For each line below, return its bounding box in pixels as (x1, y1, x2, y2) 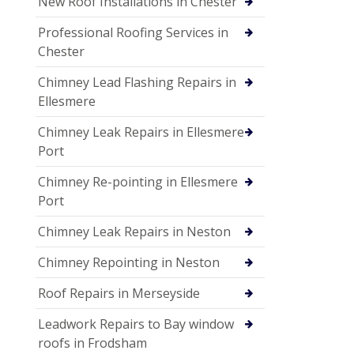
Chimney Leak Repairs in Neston (38, 223, 231, 241)
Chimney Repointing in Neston (38, 254, 220, 272)
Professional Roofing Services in (38, 24, 228, 42)
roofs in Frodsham (38, 334, 147, 352)
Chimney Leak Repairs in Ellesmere (38, 123, 244, 141)
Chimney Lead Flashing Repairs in (38, 73, 236, 92)
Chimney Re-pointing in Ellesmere (38, 173, 238, 191)
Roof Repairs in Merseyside (38, 284, 200, 303)
